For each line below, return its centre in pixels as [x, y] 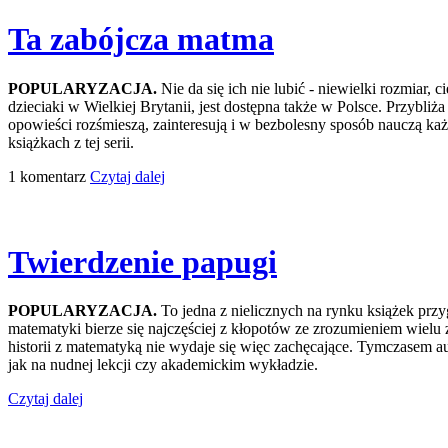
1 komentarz [49, 176]
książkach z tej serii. [71, 142]
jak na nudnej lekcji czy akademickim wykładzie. [163, 365]
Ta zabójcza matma [141, 39]
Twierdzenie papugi [142, 261]
